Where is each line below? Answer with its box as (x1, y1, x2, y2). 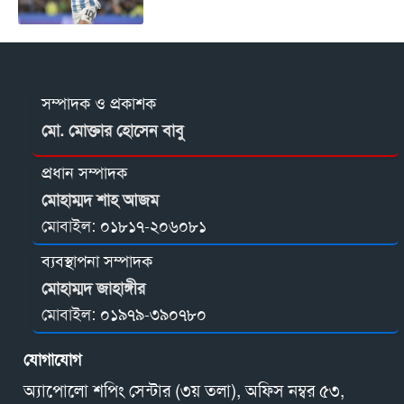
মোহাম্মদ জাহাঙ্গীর (41, 278, 145, 300)
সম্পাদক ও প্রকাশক (41, 93, 156, 115)
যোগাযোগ (23, 349, 81, 372)
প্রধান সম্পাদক (41, 162, 127, 185)
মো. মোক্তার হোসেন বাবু (41, 120, 184, 142)
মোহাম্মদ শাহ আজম (41, 189, 159, 212)
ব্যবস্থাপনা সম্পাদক (41, 251, 152, 273)
